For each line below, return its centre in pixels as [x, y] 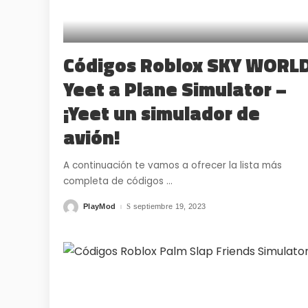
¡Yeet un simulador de [162, 113]
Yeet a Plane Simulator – [175, 89]
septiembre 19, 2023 [169, 207]
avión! [91, 137]
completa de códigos [115, 181]
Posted [76, 209]
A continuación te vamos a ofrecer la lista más [173, 165]
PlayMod [100, 207]
